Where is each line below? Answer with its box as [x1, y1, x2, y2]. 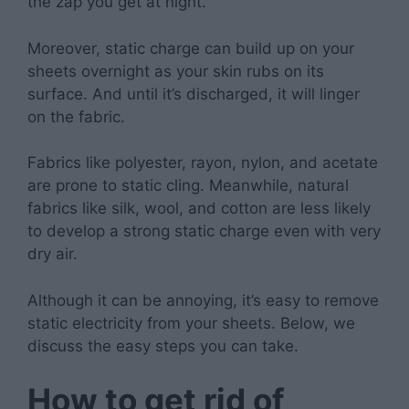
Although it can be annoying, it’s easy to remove [27, 290, 379, 309]
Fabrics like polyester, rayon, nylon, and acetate [27, 153, 378, 173]
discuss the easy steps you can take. [27, 336, 299, 355]
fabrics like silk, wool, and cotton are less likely [27, 199, 371, 218]
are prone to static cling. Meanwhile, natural [27, 176, 349, 195]
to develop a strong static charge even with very [27, 222, 381, 241]
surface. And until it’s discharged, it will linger [27, 84, 360, 103]
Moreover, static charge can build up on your [27, 38, 354, 58]
